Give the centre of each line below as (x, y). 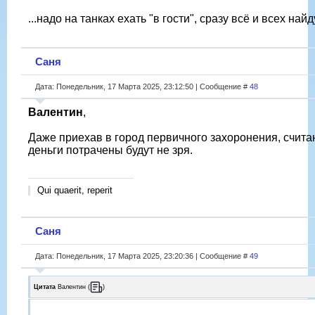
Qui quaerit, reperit (75, 190)
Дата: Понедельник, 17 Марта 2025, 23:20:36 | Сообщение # (142, 256)
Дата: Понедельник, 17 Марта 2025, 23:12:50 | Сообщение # (142, 86)
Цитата (45, 287)
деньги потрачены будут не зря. (110, 150)
